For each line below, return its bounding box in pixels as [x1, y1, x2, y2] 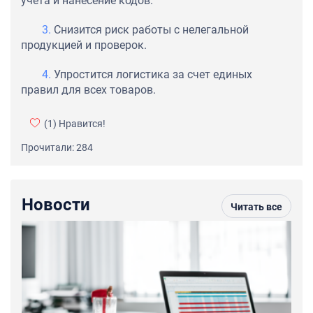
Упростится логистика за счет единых [54, 68, 252, 82]
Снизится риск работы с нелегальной [54, 23, 249, 37]
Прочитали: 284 [21, 142, 93, 154]
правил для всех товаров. [21, 83, 156, 97]
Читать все [231, 201, 282, 212]
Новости [22, 195, 90, 215]
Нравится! [57, 118, 105, 130]
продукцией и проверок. [21, 38, 147, 52]
